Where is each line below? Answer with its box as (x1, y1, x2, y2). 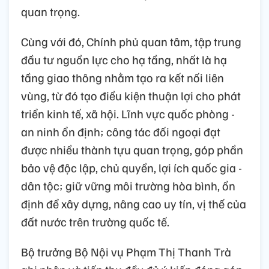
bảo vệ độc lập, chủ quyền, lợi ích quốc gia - (21, 160, 242, 176)
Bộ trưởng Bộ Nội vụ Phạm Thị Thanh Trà (21, 244, 231, 260)
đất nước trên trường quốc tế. (21, 214, 169, 230)
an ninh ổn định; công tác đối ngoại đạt (21, 124, 220, 140)
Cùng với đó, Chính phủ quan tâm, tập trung (21, 34, 241, 50)
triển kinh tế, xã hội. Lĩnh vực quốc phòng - (21, 106, 235, 122)
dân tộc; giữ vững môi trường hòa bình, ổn (21, 178, 235, 194)
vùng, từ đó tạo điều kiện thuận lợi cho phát (21, 88, 241, 104)
